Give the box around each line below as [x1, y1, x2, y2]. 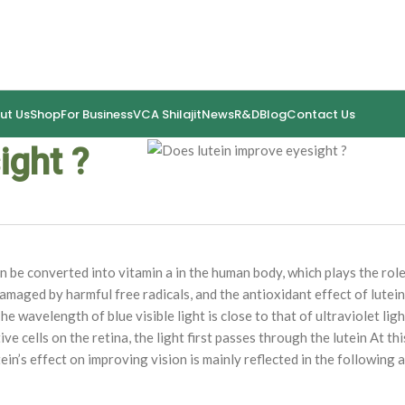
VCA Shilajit [132, 105, 202, 123]
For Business [60, 105, 133, 123]
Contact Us [286, 105, 355, 123]
